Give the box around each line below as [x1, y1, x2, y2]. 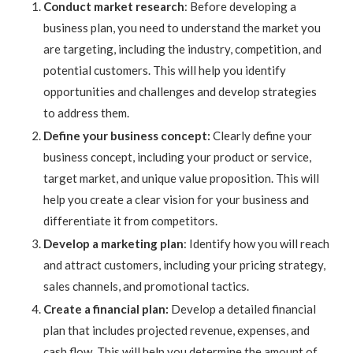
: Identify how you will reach [184, 236, 329, 251]
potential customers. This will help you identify [43, 63, 286, 78]
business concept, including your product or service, [43, 150, 311, 165]
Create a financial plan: [43, 302, 169, 317]
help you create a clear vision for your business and [43, 192, 309, 207]
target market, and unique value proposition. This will [43, 171, 319, 186]
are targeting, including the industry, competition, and [43, 42, 321, 57]
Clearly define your [210, 128, 312, 143]
